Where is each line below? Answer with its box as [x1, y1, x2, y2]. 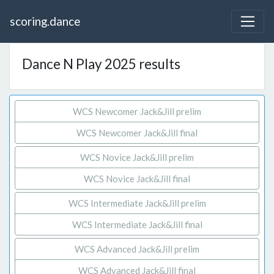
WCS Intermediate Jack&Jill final [72, 219, 202, 231]
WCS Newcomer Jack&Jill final [76, 127, 198, 139]
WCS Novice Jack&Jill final [84, 173, 190, 185]
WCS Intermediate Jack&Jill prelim [68, 198, 206, 209]
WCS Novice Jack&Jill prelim [80, 152, 194, 163]
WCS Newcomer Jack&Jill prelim [73, 106, 201, 117]
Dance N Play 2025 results [22, 56, 180, 73]
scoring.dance [10, 14, 80, 29]
